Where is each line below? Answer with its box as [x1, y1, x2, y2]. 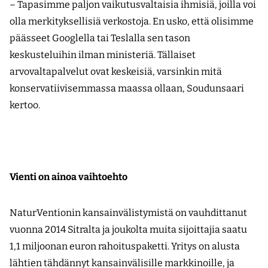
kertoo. [10, 99, 40, 111]
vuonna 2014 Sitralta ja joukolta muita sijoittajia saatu [10, 224, 247, 236]
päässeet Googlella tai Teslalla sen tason [10, 32, 190, 44]
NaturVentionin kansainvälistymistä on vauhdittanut [10, 207, 247, 219]
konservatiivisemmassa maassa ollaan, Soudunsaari [10, 83, 244, 95]
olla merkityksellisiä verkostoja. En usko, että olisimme [10, 16, 254, 28]
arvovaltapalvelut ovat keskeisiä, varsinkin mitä [10, 66, 222, 78]
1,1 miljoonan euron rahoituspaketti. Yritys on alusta [10, 240, 240, 252]
